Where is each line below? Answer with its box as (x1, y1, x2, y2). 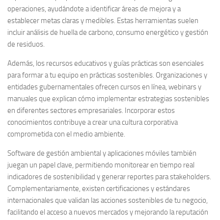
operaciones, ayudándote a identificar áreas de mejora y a (7, 4, 181, 13)
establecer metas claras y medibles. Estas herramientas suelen (7, 16, 198, 25)
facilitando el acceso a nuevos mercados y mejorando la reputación (7, 207, 208, 217)
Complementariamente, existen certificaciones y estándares (7, 184, 190, 193)
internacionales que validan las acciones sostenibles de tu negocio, (7, 195, 208, 205)
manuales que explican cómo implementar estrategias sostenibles (7, 94, 209, 103)
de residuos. (7, 39, 45, 49)
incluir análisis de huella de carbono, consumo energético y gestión (7, 27, 208, 37)
